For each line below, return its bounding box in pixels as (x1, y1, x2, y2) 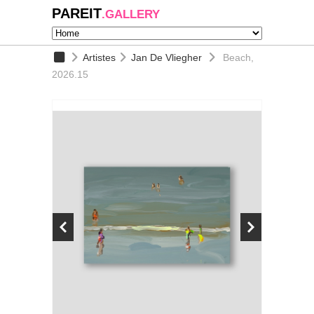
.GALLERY (102, 8, 160, 21)
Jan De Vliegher (130, 52, 202, 63)
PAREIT (52, 6, 102, 21)
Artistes (82, 52, 116, 63)
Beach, (219, 52, 254, 63)
